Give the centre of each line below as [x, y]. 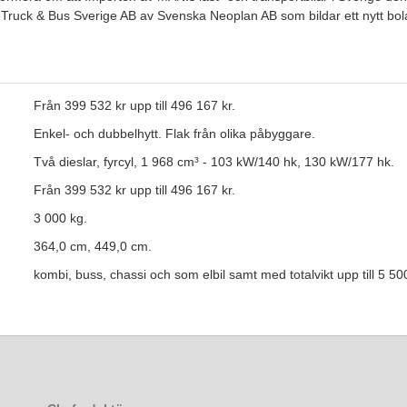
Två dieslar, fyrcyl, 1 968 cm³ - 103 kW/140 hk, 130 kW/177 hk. [213, 162]
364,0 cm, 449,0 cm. [92, 247]
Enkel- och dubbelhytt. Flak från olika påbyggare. [174, 134]
